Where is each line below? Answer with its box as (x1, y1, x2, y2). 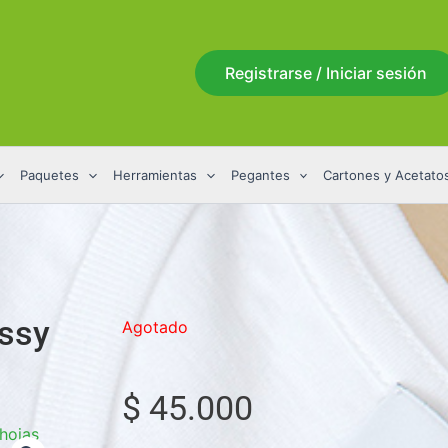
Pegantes (230, 167, 290, 183)
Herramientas (112, 167, 197, 183)
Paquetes (19, 167, 79, 183)
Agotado (122, 317, 188, 337)
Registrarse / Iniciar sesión (225, 63, 427, 83)
